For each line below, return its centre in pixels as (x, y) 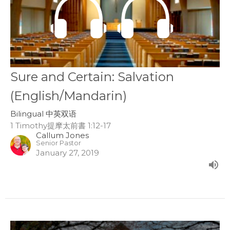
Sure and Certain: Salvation (92, 77)
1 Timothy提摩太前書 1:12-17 (61, 126)
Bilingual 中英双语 (43, 114)
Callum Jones (62, 135)
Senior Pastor (59, 143)
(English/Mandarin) (69, 96)
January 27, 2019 (68, 153)
